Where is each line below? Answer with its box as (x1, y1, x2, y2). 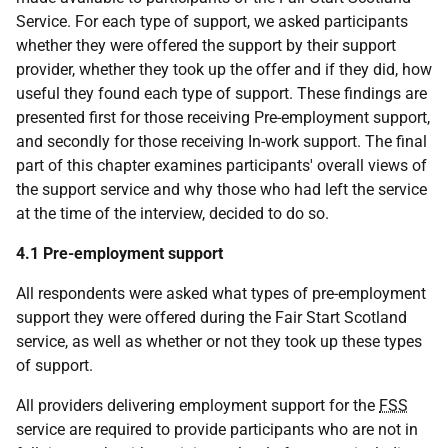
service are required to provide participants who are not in (16, 420, 418, 439)
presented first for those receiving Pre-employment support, (16, 108, 430, 127)
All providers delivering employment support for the (16, 396, 379, 415)
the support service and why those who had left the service (16, 180, 427, 199)
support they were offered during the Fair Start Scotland (16, 308, 407, 327)
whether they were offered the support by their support (16, 36, 396, 55)
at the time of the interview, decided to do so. (16, 204, 329, 223)
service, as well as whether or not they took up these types (16, 332, 422, 351)
